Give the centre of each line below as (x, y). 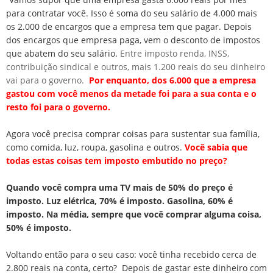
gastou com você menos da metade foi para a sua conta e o (131, 93)
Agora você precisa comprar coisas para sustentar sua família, (133, 133)
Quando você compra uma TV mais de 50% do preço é (119, 187)
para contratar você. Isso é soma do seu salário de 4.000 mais (132, 13)
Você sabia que (216, 147)
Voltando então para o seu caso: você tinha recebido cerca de (131, 254)
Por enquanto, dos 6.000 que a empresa (171, 80)
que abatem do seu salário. (63, 53)
